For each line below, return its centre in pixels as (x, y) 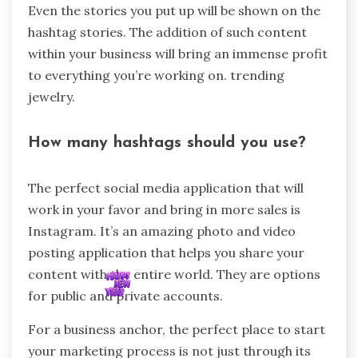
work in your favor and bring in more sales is (164, 210)
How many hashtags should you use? (167, 143)
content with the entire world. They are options (174, 274)
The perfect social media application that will (166, 188)
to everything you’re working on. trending (156, 75)
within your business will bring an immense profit (178, 53)
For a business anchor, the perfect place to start (177, 330)
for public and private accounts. (125, 296)
